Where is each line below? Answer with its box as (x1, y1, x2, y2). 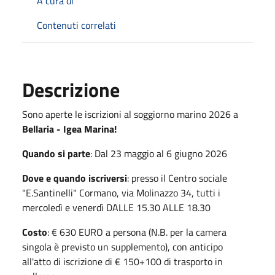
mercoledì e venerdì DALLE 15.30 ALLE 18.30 (22, 199, 211, 215)
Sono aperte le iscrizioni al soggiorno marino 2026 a (22, 106, 238, 122)
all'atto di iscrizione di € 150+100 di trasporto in (22, 254, 223, 269)
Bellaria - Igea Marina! (22, 121, 117, 136)
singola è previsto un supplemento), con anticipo (22, 239, 223, 254)
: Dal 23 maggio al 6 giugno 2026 (90, 145, 227, 161)
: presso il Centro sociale (127, 170, 227, 185)
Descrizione (22, 74, 120, 104)
